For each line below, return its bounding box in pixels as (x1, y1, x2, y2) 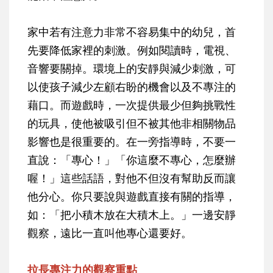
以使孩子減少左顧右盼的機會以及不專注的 (27, 79, 236, 94)
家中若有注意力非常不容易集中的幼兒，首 (27, 24, 236, 40)
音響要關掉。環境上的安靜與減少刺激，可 (27, 61, 236, 76)
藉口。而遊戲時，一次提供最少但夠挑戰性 (27, 97, 236, 113)
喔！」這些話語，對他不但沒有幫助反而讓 (27, 171, 236, 186)
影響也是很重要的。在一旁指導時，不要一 (27, 134, 236, 149)
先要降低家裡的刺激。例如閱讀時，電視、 (27, 43, 236, 58)
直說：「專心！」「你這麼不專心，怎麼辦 (27, 152, 236, 168)
